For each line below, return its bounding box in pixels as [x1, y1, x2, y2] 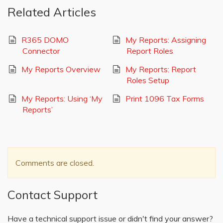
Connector [22, 45, 60, 56]
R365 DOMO [21, 34, 69, 45]
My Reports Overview [21, 64, 101, 74]
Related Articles [7, 4, 96, 19]
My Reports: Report [125, 64, 196, 74]
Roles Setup [126, 75, 170, 85]
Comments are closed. [15, 157, 94, 168]
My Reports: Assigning [125, 34, 206, 45]
